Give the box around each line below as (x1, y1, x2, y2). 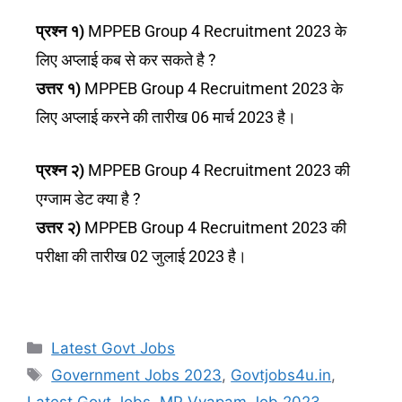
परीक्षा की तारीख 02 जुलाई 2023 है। (36, 246, 250, 266)
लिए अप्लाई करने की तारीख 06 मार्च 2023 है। (36, 107, 300, 127)
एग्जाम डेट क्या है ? (36, 188, 141, 208)
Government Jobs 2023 (51, 365, 223, 384)
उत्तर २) (36, 217, 81, 237)
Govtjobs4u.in (231, 365, 332, 384)
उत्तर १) (36, 78, 81, 98)
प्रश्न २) (36, 160, 84, 179)
